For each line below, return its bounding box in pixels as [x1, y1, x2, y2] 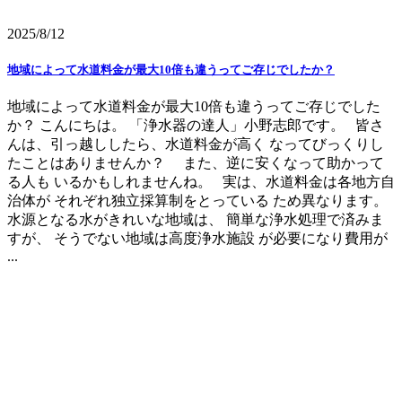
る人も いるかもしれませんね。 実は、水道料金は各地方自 [7, 174, 395, 189]
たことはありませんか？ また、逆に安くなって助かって [7, 155, 384, 170]
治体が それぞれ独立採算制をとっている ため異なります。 [7, 193, 395, 208]
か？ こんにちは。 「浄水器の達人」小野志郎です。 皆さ [7, 118, 384, 133]
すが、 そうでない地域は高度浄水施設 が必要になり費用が [7, 231, 388, 246]
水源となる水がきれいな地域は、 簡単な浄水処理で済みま [7, 212, 384, 227]
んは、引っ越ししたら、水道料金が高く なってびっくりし [7, 136, 384, 152]
